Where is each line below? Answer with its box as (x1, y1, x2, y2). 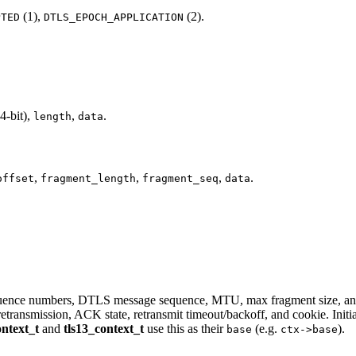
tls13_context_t (64, 322, 144, 336)
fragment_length (41, 172, 136, 184)
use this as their (144, 322, 226, 336)
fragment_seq (142, 172, 219, 184)
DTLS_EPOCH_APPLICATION (44, 10, 184, 23)
